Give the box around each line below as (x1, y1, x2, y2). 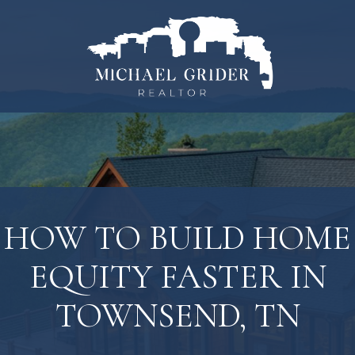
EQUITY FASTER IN (29, 256, 326, 298)
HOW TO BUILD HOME (4, 217, 351, 259)
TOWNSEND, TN (55, 295, 300, 337)
